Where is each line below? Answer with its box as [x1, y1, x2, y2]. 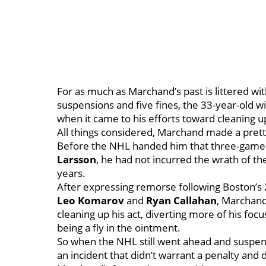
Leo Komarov [57, 194, 126, 207]
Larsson [57, 153, 96, 166]
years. [57, 166, 85, 180]
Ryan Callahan [146, 194, 217, 207]
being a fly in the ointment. [57, 221, 180, 235]
